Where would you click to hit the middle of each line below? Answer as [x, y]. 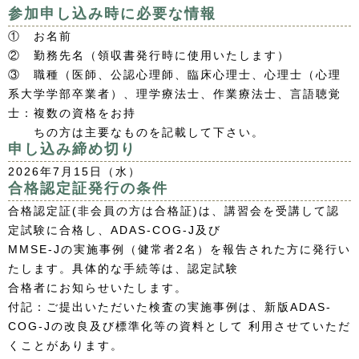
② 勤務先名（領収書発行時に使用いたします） [149, 55]
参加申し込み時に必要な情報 [112, 14]
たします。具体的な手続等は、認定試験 [123, 268]
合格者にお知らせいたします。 [98, 288]
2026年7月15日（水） [75, 171]
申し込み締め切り [72, 149]
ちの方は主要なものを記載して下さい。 [136, 132]
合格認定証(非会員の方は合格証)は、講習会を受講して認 [174, 211]
